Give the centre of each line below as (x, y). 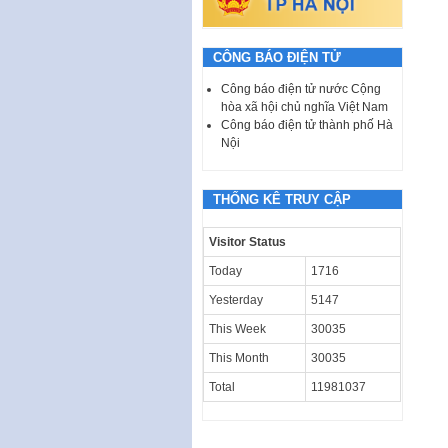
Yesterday (236, 299)
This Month (239, 357)
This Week (237, 328)
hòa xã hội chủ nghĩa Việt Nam (304, 106)
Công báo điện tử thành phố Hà (307, 124)
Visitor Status (247, 241)
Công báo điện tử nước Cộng (301, 88)
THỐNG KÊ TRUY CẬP (282, 199)
